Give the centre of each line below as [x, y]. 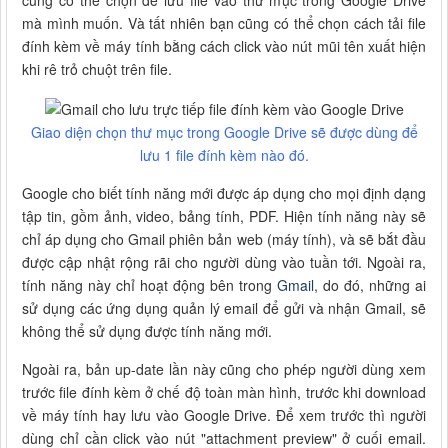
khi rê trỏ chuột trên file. [97, 69]
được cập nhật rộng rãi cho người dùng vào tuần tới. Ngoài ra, [224, 261]
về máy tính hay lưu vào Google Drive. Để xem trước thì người [224, 414]
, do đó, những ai [370, 284]
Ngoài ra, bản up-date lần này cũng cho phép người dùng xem [224, 368]
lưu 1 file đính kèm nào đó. [224, 154]
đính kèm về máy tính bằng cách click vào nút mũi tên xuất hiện [224, 46]
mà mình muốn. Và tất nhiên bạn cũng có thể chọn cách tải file [224, 23]
